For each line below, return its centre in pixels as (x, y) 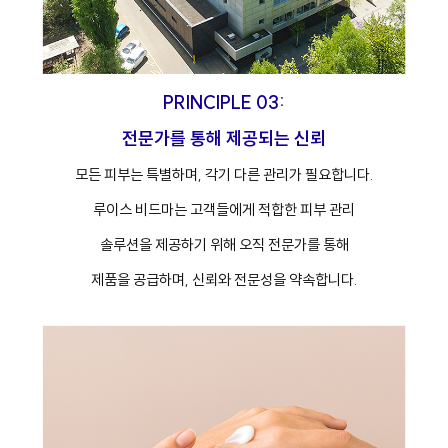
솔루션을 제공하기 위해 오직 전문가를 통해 (224, 244)
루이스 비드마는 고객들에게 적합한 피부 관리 (224, 209)
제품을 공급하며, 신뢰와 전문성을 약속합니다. (224, 279)
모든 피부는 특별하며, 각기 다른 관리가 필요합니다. (224, 174)
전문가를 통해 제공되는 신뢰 (224, 138)
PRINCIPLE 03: (224, 102)
